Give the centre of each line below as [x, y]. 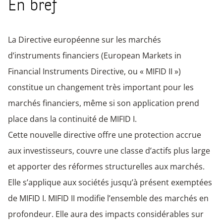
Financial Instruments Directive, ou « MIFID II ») [94, 71]
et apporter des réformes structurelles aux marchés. [106, 166]
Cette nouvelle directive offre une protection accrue [105, 135]
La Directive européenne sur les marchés [84, 39]
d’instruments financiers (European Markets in [95, 55]
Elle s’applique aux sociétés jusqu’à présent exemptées [110, 182]
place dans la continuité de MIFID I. [72, 119]
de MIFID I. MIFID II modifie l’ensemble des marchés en [108, 198]
